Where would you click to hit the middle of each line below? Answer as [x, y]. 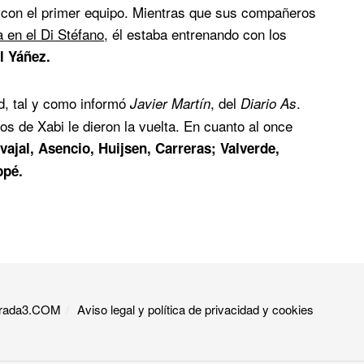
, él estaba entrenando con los [195, 34]
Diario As [269, 103]
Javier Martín [170, 103]
